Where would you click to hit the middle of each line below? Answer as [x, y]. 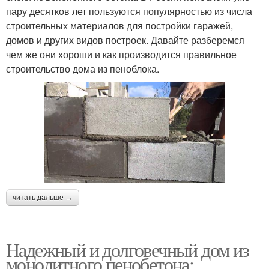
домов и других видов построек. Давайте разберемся [125, 40]
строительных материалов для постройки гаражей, [119, 25]
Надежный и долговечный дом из [128, 250]
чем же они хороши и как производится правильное [121, 54]
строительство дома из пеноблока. [83, 68]
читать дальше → [43, 198]
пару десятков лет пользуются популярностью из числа [129, 11]
